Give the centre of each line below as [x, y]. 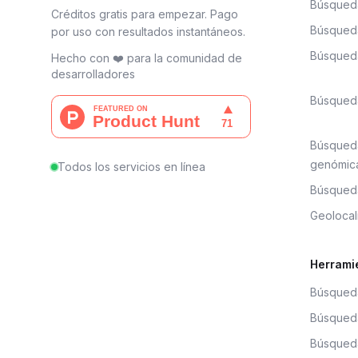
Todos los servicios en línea [131, 167]
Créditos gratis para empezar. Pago [145, 14]
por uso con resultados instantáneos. [148, 32]
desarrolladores [93, 74]
